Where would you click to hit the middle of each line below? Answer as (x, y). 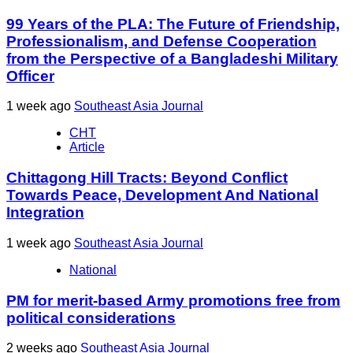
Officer (30, 76)
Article (87, 147)
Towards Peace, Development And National (162, 195)
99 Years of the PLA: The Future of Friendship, (173, 24)
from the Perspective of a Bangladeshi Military (172, 58)
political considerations (91, 318)
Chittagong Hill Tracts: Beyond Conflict (147, 178)
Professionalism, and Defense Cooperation (162, 41)
